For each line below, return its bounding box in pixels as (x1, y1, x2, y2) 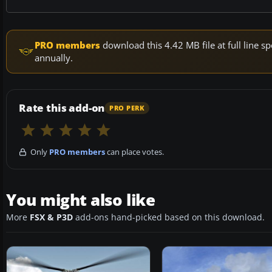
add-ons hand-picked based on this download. (73, 212, 265, 223)
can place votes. (105, 146, 164, 158)
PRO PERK (109, 103, 145, 112)
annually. (35, 52, 73, 64)
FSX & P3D (30, 212, 73, 223)
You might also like (6, 189, 155, 211)
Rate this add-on (19, 101, 105, 115)
